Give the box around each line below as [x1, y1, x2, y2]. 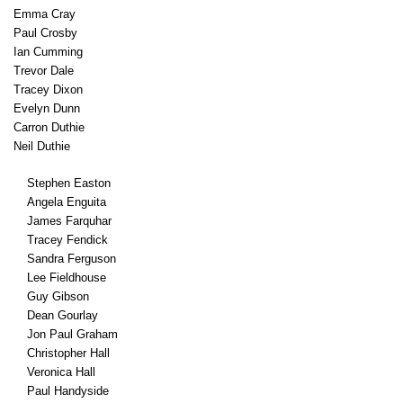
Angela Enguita [27, 195, 106, 209]
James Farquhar [27, 214, 112, 228]
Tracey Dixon [13, 83, 83, 96]
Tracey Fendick [27, 233, 108, 246]
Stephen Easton [27, 176, 111, 190]
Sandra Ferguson [27, 252, 116, 265]
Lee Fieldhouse [27, 271, 106, 284]
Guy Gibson [27, 290, 89, 303]
